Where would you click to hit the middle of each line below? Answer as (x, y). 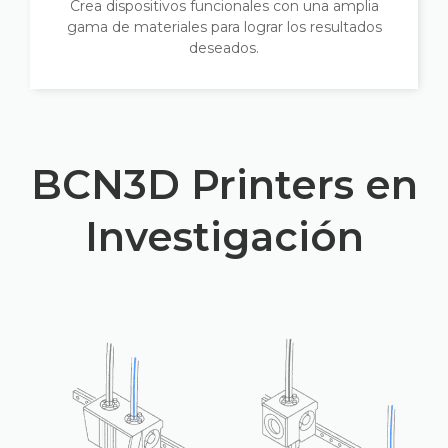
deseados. (224, 48)
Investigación (224, 236)
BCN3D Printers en (224, 184)
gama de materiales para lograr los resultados (224, 27)
